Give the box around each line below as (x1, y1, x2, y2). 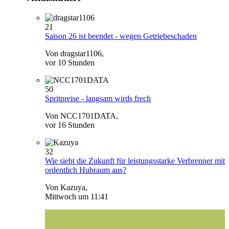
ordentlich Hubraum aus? (45, 165, 126, 174)
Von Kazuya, (45, 182, 87, 192)
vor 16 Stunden (45, 120, 95, 129)
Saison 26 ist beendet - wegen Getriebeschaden (45, 31, 197, 40)
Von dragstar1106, (45, 49, 104, 58)
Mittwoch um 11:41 (45, 192, 108, 201)
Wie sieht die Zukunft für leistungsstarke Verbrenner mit (45, 156, 225, 165)
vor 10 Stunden (45, 58, 95, 67)
